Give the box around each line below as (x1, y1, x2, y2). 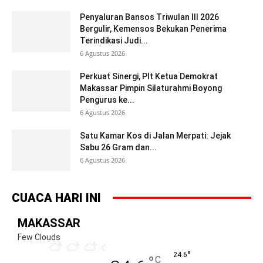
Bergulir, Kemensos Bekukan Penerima (80, 23, 227, 33)
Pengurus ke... (80, 95, 134, 104)
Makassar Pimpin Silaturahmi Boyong (80, 83, 222, 93)
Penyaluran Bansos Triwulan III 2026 (80, 12, 219, 22)
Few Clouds (18, 232, 60, 242)
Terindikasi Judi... (80, 35, 148, 45)
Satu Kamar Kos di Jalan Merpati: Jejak (80, 130, 231, 140)
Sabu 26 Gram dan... (80, 142, 157, 152)
